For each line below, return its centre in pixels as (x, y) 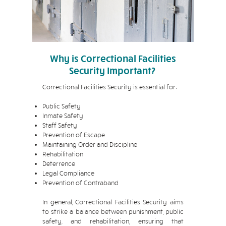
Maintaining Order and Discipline (90, 144)
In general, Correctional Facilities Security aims (113, 202)
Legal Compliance (68, 173)
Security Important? (113, 70)
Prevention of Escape (74, 135)
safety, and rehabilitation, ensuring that (113, 221)
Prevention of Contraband (80, 183)
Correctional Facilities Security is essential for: (110, 87)
